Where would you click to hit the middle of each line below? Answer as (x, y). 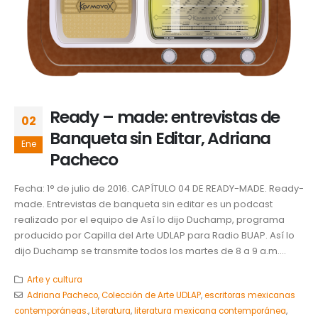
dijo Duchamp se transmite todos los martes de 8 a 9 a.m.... (150, 251)
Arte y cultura (54, 280)
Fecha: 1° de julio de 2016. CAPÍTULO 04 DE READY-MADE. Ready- (159, 188)
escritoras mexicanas (250, 296)
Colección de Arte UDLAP (151, 296)
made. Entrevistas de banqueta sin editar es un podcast (143, 204)
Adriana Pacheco (62, 296)
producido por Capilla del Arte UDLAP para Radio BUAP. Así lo (154, 235)
